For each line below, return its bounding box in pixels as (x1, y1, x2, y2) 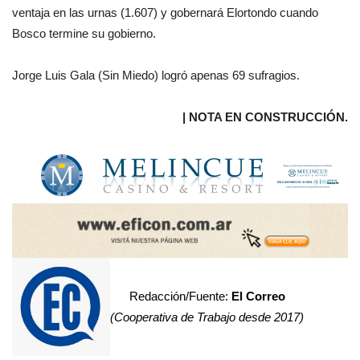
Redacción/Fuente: (129, 289, 231, 304)
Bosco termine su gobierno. (12, 26, 178, 40)
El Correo (231, 289, 285, 304)
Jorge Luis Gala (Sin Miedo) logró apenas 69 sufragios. (12, 67, 300, 82)
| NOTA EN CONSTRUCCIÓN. (182, 109, 348, 124)
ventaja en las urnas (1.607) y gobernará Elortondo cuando (12, 5, 318, 19)
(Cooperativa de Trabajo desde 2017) (110, 310, 304, 325)
